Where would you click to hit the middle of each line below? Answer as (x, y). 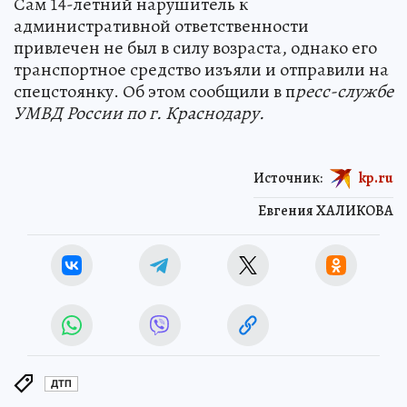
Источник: (288, 178)
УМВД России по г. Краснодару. (139, 113)
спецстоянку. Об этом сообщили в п (154, 91)
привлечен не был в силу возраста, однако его (195, 47)
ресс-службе (344, 91)
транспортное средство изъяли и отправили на (201, 69)
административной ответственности (161, 25)
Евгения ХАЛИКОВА (326, 210)
